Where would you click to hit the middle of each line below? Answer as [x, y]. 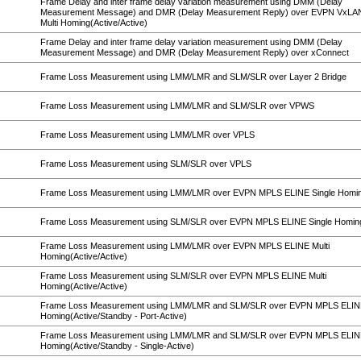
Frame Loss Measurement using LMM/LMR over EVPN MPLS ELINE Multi [185, 246]
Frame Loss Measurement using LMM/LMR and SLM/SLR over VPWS [177, 106]
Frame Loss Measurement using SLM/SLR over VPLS [146, 164]
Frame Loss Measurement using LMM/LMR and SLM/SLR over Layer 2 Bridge [193, 77]
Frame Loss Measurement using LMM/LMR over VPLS [147, 135]
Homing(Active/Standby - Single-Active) [117, 346]
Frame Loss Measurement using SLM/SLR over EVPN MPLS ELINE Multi [183, 276]
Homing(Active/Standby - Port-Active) [114, 316]
